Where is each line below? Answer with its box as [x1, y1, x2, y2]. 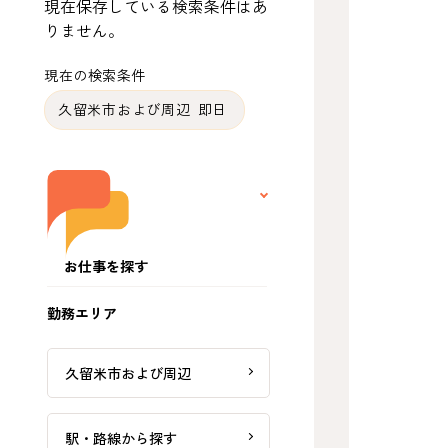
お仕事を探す [64, 257, 149, 275]
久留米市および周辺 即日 [58, 101, 231, 119]
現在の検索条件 [44, 67, 147, 85]
